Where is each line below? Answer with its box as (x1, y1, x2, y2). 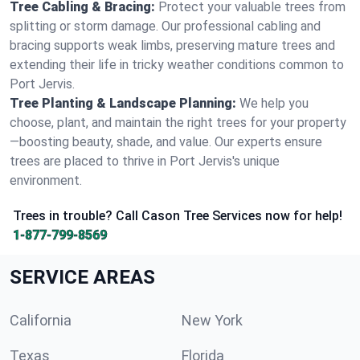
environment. (10, 173, 82, 188)
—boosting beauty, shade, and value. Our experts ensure (10, 134, 322, 149)
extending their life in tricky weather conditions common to (10, 57, 344, 72)
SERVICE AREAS (10, 266, 155, 288)
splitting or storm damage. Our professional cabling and (10, 18, 321, 34)
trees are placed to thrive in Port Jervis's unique (10, 153, 280, 169)
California (10, 312, 72, 329)
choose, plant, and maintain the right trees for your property (10, 115, 346, 130)
